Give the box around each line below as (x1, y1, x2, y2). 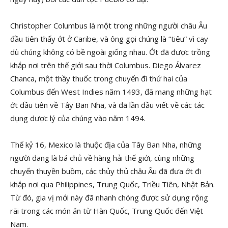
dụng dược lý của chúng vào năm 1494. (10, 113, 146, 123)
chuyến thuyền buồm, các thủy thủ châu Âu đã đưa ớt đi (10, 166, 201, 176)
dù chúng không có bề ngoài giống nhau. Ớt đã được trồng (10, 47, 210, 57)
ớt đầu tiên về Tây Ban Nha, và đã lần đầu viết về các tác (10, 100, 205, 110)
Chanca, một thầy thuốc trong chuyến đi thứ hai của (10, 73, 187, 83)
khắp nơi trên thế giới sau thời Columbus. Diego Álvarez (10, 60, 201, 70)
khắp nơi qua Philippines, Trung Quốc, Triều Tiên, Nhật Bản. (10, 179, 215, 189)
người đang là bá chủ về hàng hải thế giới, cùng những (10, 153, 194, 163)
